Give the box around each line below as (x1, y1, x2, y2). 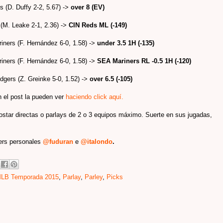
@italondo (81, 137, 112, 145)
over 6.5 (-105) (90, 75, 132, 83)
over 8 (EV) (71, 3, 105, 11)
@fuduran (43, 137, 73, 145)
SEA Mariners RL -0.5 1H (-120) (97, 57, 191, 65)
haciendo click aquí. (66, 93, 123, 101)
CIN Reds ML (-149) (69, 21, 127, 29)
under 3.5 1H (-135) (97, 39, 154, 47)
